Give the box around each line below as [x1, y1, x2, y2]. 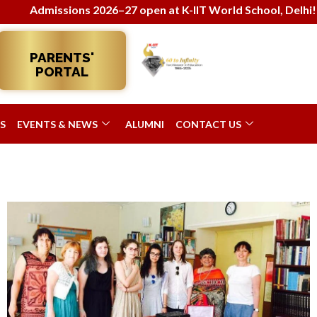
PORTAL [35, 64, 88, 79]
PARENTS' [29, 50, 94, 65]
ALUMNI [125, 117, 164, 130]
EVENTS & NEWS [16, 117, 98, 130]
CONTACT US [175, 117, 241, 130]
